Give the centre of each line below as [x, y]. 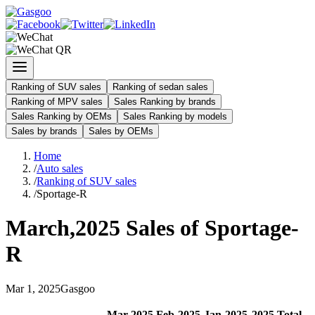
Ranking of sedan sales [160, 87]
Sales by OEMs [121, 131]
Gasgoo [78, 288]
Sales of [162, 228]
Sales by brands [44, 131]
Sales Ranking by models [175, 116]
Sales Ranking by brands [165, 102]
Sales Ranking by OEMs [62, 116]
